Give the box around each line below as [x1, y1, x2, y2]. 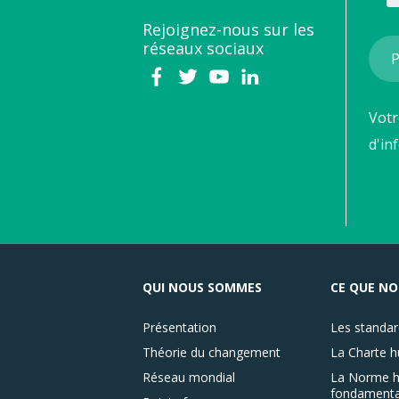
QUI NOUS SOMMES [142, 278, 262, 296]
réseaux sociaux [142, 37, 264, 59]
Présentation [142, 318, 216, 336]
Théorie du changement [142, 343, 281, 361]
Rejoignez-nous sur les [142, 18, 314, 40]
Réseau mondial [142, 368, 235, 386]
